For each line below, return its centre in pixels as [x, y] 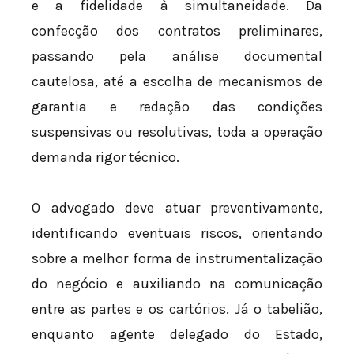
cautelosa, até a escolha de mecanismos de [177, 82]
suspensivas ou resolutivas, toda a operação [177, 132]
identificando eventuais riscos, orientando [177, 233]
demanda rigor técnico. [105, 158]
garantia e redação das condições [177, 107]
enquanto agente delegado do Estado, [177, 334]
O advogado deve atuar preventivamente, [177, 207]
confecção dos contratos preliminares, [177, 31]
